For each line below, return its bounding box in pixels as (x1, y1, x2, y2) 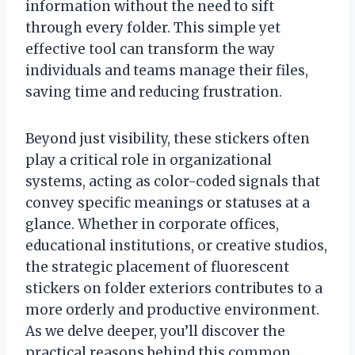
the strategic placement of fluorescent (25, 258, 289, 276)
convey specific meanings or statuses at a (25, 193, 310, 212)
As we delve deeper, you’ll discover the (25, 322, 285, 340)
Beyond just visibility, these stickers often (25, 129, 310, 147)
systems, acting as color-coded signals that (25, 172, 320, 190)
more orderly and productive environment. (25, 300, 319, 319)
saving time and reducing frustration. (25, 82, 282, 101)
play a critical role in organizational (25, 151, 272, 169)
